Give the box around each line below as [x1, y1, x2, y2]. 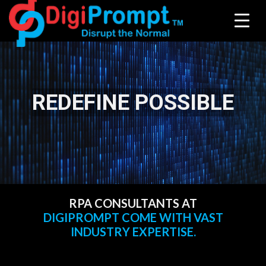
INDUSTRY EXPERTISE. [70, 224, 196, 239]
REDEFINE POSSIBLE [32, 90, 234, 115]
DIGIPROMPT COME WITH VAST [43, 210, 223, 224]
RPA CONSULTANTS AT [69, 196, 197, 210]
